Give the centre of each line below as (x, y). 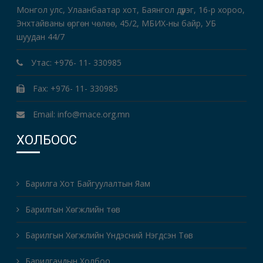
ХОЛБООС (47, 140)
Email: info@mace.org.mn (80, 114)
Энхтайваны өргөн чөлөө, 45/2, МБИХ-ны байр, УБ (117, 23)
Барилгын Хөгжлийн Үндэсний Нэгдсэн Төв (109, 235)
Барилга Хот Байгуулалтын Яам (88, 183)
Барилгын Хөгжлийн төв (73, 209)
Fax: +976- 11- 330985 (75, 88)
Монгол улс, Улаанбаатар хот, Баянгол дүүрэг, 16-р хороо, (131, 9)
